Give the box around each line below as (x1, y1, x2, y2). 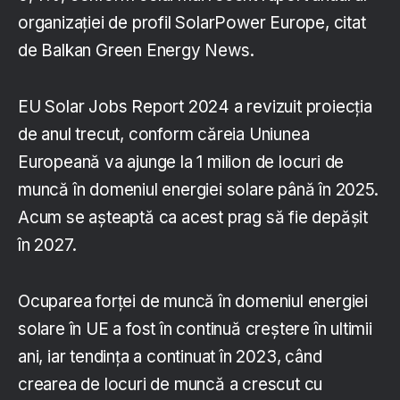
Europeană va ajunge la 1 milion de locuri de (18, 151, 345, 172)
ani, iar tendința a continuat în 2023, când (18, 346, 322, 367)
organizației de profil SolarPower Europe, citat (18, 12, 366, 33)
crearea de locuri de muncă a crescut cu (18, 373, 323, 395)
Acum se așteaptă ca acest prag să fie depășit (18, 206, 368, 228)
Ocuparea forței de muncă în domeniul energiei (18, 290, 369, 312)
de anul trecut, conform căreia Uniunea (18, 123, 310, 145)
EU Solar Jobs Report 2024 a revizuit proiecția (18, 96, 372, 117)
